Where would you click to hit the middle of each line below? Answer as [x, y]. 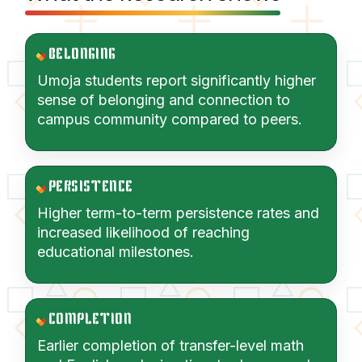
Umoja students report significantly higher [177, 80]
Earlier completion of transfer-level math [170, 345]
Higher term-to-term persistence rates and [178, 213]
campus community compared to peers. [170, 119]
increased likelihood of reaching [143, 232]
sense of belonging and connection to [164, 99]
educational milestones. [116, 251]
